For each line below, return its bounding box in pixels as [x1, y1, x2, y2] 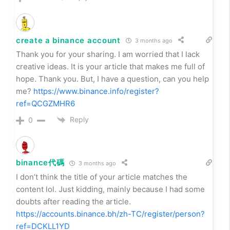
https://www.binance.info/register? [33, 86, 159, 97]
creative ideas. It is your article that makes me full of [16, 62, 205, 72]
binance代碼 [16, 158, 65, 168]
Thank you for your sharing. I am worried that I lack [16, 49, 200, 60]
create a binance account [16, 35, 121, 45]
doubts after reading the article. [16, 197, 131, 207]
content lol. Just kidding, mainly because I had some [16, 184, 205, 195]
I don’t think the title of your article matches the [16, 172, 187, 182]
